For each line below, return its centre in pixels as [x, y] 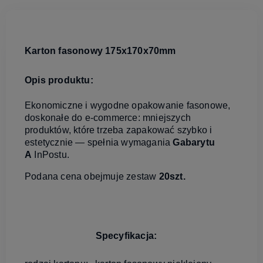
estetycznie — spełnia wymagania [99, 142]
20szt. [172, 176]
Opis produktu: [59, 80]
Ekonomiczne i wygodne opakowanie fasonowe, [128, 105]
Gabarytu [194, 142]
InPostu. [51, 154]
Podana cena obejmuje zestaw [92, 176]
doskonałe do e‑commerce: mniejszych [108, 117]
